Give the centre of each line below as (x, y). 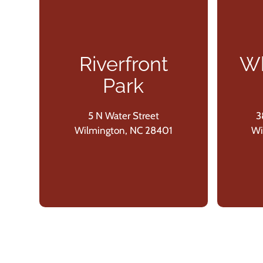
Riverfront (123, 64)
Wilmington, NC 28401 (123, 131)
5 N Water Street (123, 116)
